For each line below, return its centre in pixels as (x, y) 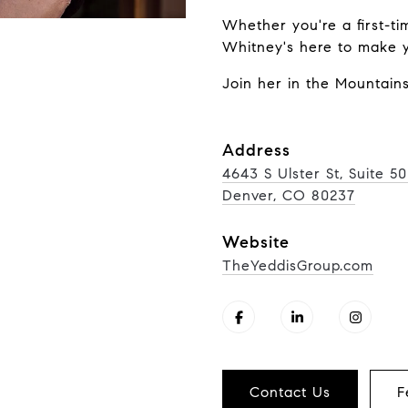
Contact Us (290, 392)
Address (256, 150)
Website (256, 242)
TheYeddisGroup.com (298, 265)
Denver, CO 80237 (289, 195)
